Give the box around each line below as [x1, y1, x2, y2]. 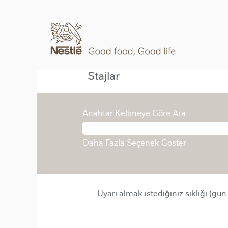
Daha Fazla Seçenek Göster [83, 137, 186, 148]
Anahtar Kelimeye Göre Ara [82, 108, 186, 119]
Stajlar [88, 69, 120, 83]
